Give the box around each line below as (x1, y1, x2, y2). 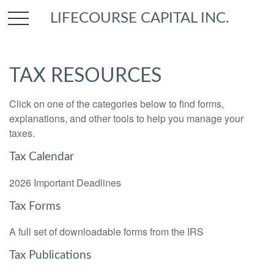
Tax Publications (9, 250, 91, 262)
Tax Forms (9, 200, 61, 212)
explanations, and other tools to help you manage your (9, 111, 243, 125)
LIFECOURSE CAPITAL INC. (50, 10, 230, 26)
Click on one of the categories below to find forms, (9, 97, 224, 111)
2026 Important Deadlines (9, 175, 121, 190)
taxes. (9, 126, 35, 140)
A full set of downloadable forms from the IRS (9, 224, 204, 239)
